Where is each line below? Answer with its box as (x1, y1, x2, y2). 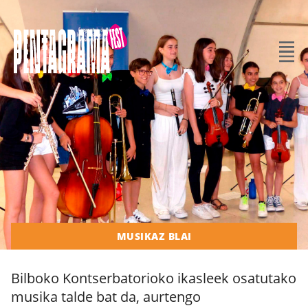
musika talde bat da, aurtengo (11, 287, 201, 306)
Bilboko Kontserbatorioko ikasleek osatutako (11, 269, 296, 287)
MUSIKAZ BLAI (116, 230, 192, 243)
